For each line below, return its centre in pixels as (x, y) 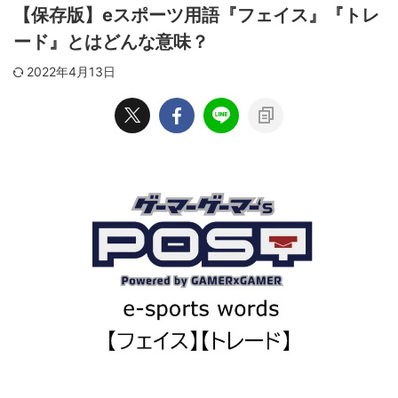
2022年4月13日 (71, 72)
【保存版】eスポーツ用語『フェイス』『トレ (196, 15)
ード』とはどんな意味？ (111, 42)
